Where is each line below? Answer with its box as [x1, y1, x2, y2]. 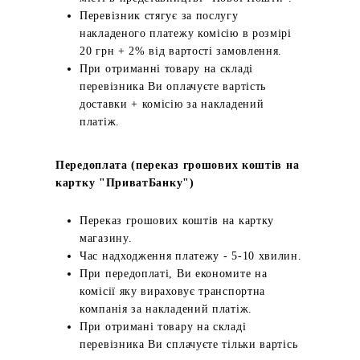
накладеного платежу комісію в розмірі [80, 27, 292, 39]
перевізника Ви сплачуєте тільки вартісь [80, 338, 298, 350]
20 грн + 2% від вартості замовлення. [80, 45, 283, 57]
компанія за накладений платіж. [80, 303, 252, 315]
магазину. [80, 232, 133, 244]
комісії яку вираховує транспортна [80, 285, 266, 297]
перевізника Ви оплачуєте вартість [80, 80, 267, 92]
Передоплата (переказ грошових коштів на [55, 159, 300, 171]
